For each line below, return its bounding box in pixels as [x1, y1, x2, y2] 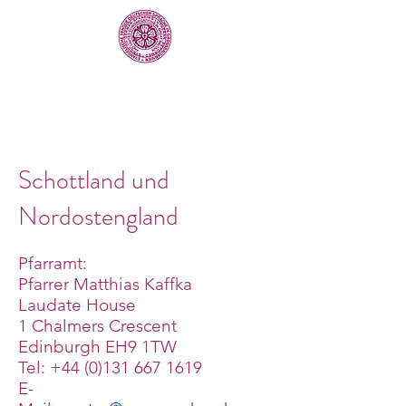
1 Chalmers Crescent [18, 315, 177, 336]
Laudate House [18, 295, 136, 315]
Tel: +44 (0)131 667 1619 [18, 357, 202, 378]
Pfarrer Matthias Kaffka [18, 274, 192, 295]
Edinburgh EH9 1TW [18, 336, 177, 357]
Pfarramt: [18, 253, 87, 274]
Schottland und [18, 162, 169, 198]
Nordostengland [18, 198, 179, 235]
